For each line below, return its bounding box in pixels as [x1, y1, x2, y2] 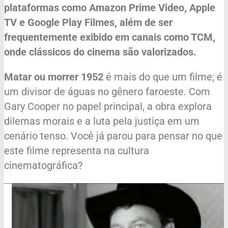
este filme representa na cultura [4, 145, 149, 157]
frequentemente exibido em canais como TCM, [4, 31, 215, 44]
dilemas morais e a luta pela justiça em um [4, 115, 199, 128]
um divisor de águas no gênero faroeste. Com [4, 85, 210, 98]
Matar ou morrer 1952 [4, 71, 103, 83]
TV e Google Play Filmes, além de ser [4, 16, 173, 29]
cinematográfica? [4, 159, 82, 172]
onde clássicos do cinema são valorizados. [4, 46, 196, 59]
